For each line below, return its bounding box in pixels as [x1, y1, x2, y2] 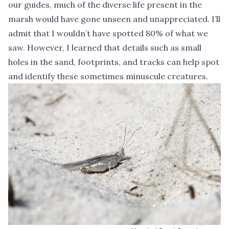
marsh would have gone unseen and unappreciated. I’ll [8, 13, 220, 24]
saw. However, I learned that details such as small [8, 42, 201, 53]
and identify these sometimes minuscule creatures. [8, 71, 208, 81]
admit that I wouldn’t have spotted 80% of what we [8, 28, 208, 38]
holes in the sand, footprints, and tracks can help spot [8, 56, 219, 67]
